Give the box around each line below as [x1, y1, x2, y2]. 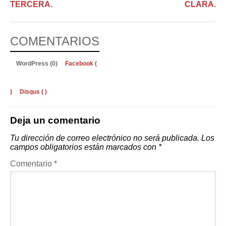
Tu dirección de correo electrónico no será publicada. [10, 134, 199, 143]
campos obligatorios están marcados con [10, 143, 158, 152]
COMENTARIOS [10, 34, 99, 48]
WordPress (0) [16, 60, 59, 68]
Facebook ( [65, 60, 97, 68]
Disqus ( [20, 88, 43, 96]
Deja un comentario [10, 115, 100, 126]
